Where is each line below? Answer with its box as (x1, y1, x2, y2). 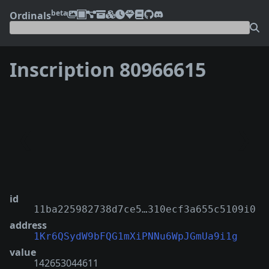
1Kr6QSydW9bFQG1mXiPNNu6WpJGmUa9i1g (34, 230, 238, 242)
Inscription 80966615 (10, 56, 206, 83)
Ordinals (10, 8, 51, 22)
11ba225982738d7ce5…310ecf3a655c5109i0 (34, 203, 256, 215)
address (10, 218, 47, 232)
